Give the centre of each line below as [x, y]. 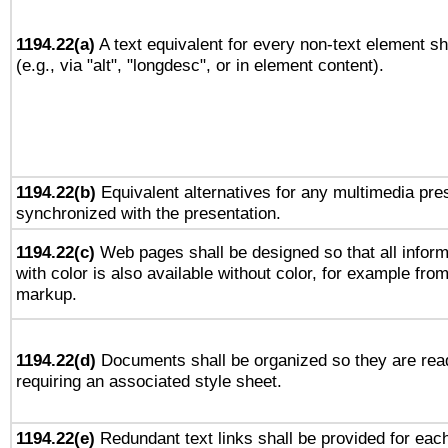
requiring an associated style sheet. [149, 381]
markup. [46, 294]
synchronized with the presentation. [148, 213]
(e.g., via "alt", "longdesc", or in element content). [200, 65]
